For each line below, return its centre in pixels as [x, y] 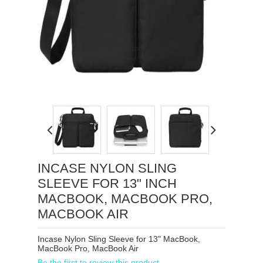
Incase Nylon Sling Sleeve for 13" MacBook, [119, 239]
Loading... [131, 48]
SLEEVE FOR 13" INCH [107, 183]
